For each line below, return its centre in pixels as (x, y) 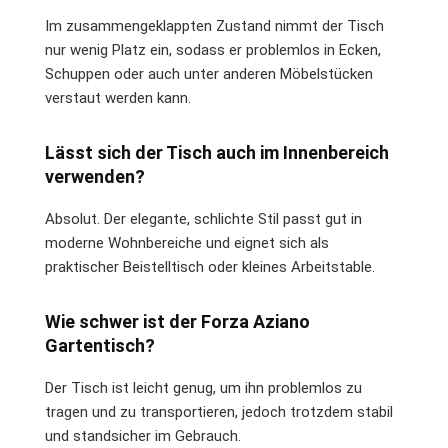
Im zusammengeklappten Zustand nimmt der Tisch (214, 25)
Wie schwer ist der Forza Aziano (177, 321)
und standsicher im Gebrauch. (143, 435)
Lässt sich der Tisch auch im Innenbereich (217, 152)
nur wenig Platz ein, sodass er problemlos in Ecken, (213, 49)
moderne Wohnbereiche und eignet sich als (187, 242)
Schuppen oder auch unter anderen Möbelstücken (209, 73)
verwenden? (95, 176)
